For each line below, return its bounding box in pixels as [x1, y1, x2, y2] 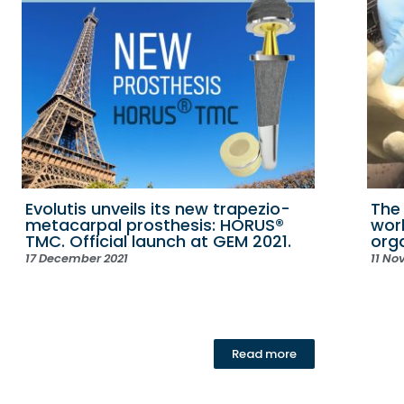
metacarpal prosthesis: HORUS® [25, 214, 284, 237]
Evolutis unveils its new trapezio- [25, 197, 290, 221]
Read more [232, 345, 298, 363]
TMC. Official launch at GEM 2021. [25, 230, 291, 253]
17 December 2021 [25, 250, 128, 268]
